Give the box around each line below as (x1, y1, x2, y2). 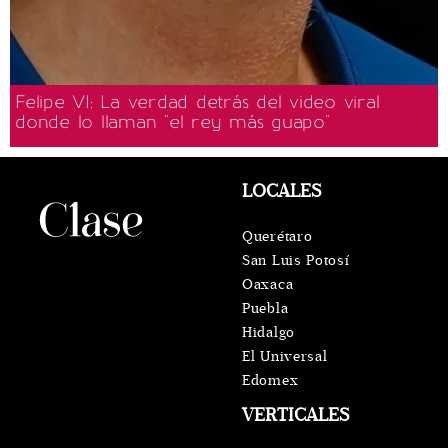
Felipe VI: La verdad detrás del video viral (15, 91, 380, 114)
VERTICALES (242, 404, 349, 427)
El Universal (242, 348, 328, 366)
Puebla (242, 300, 289, 318)
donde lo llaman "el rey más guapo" (15, 111, 330, 134)
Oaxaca (242, 276, 294, 294)
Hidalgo (242, 324, 295, 342)
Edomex (242, 372, 299, 390)
